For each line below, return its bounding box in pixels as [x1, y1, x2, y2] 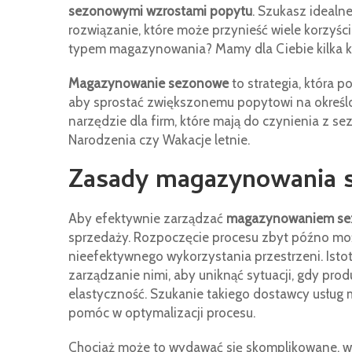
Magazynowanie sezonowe [68, 75, 229, 91]
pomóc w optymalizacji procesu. [68, 305, 255, 321]
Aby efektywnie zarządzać [68, 211, 226, 226]
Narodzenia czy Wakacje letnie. [68, 132, 250, 148]
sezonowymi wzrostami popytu [68, 3, 252, 19]
